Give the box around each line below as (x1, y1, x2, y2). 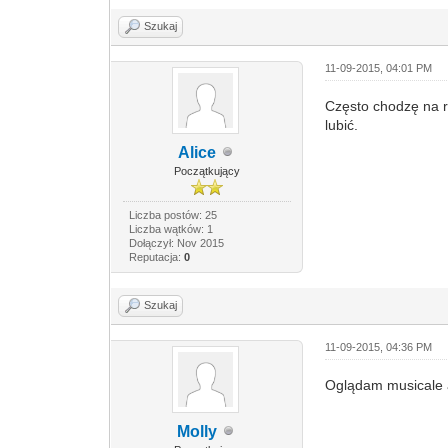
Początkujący (173, 164, 240, 177)
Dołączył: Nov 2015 (128, 236, 224, 249)
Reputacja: (128, 250, 184, 263)
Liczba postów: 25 (128, 208, 217, 221)
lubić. (325, 116, 359, 133)
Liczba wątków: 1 (128, 222, 213, 235)
